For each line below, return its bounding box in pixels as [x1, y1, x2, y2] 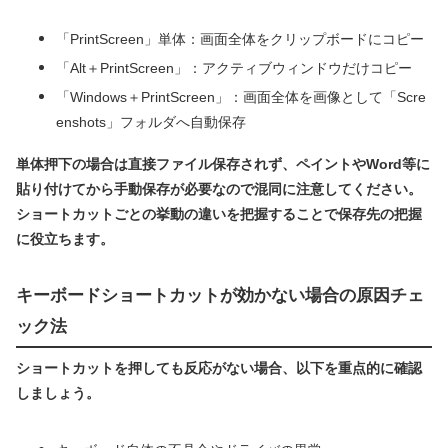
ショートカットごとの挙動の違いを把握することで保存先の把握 [16, 205, 422, 222]
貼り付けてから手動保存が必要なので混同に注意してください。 [16, 180, 422, 197]
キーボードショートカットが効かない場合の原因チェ [16, 285, 424, 305]
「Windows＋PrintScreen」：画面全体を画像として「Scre [56, 88, 426, 105]
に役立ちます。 [16, 230, 114, 247]
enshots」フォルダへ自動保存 [56, 113, 246, 130]
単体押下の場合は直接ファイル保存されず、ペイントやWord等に [16, 155, 430, 172]
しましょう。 [16, 385, 100, 402]
